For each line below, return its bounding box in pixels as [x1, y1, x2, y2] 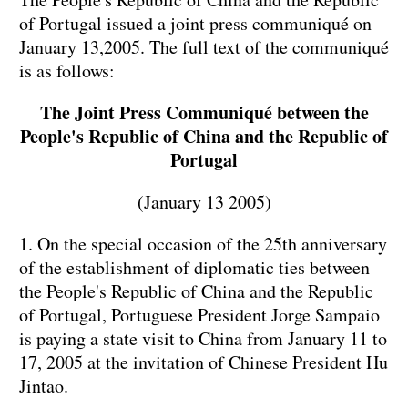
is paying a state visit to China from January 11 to [19, 326, 387, 352]
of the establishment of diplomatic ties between [19, 255, 370, 280]
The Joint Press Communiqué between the [39, 99, 369, 127]
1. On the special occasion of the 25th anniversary [19, 231, 387, 257]
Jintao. [19, 373, 68, 399]
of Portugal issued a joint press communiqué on [19, 11, 372, 36]
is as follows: [19, 58, 115, 84]
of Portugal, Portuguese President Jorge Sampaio [19, 302, 380, 328]
